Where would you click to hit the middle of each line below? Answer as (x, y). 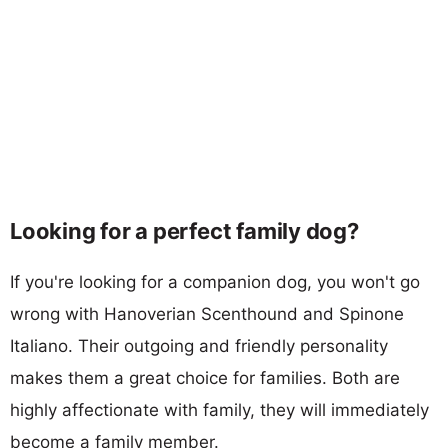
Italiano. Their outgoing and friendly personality (199, 345)
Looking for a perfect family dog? (184, 230)
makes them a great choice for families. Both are (205, 377)
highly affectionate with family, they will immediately (219, 409)
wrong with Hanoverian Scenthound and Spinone (207, 313)
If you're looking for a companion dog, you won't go (215, 281)
